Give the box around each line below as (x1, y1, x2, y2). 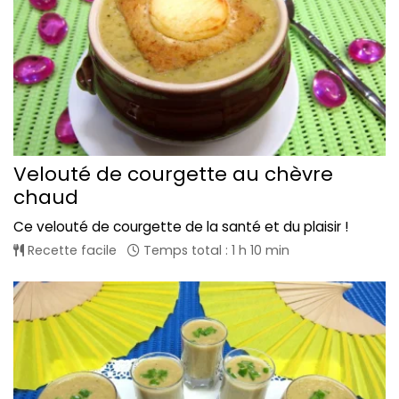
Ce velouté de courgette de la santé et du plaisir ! (13, 216, 348, 236)
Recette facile (24, 240, 117, 259)
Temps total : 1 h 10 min (140, 240, 289, 259)
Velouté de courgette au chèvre (13, 159, 333, 188)
